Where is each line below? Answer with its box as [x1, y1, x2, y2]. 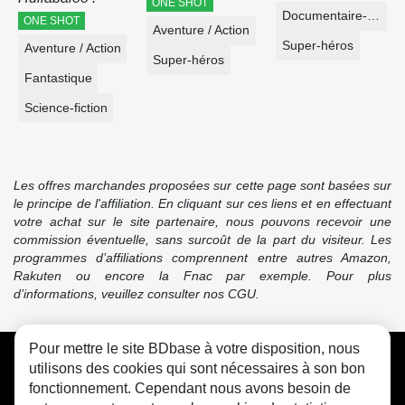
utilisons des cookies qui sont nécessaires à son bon [29, 361, 365, 376]
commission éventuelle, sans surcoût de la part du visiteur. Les [14, 231, 391, 247]
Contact [194, 343, 240, 357]
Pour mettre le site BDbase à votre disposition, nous [29, 341, 360, 356]
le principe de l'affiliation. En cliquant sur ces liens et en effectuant [14, 195, 391, 211]
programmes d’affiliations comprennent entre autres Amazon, [14, 250, 391, 265]
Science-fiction [24, 100, 108, 115]
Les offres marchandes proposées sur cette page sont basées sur [14, 177, 391, 193]
